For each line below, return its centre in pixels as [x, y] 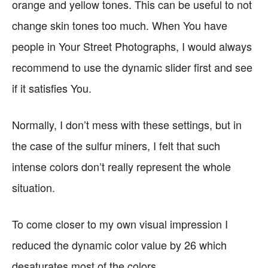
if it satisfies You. [52, 88]
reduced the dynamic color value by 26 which [119, 245]
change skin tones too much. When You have [120, 25]
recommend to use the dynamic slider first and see [132, 67]
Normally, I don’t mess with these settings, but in [127, 124]
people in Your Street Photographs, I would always [132, 46]
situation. [33, 187]
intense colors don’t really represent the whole [121, 166]
